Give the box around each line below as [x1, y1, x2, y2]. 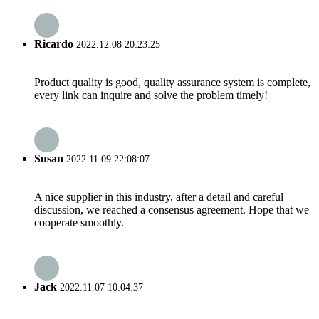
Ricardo [34, 37, 73, 50]
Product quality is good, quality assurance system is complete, [34, 75, 310, 88]
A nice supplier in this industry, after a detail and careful [34, 191, 283, 204]
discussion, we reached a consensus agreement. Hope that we [34, 204, 309, 216]
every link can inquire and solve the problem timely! [34, 88, 268, 101]
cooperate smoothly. [34, 216, 124, 229]
